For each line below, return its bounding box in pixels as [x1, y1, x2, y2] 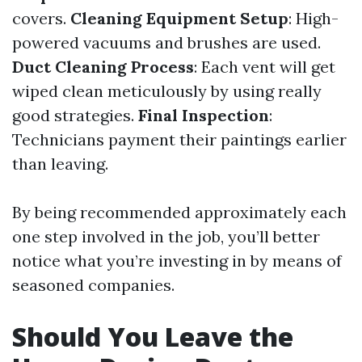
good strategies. [12, 105, 138, 125]
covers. [12, 8, 70, 28]
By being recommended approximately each [12, 202, 347, 222]
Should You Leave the [12, 319, 293, 354]
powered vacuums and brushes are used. [12, 32, 321, 53]
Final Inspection [138, 105, 269, 125]
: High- [288, 8, 339, 28]
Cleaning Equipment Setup [70, 8, 288, 28]
